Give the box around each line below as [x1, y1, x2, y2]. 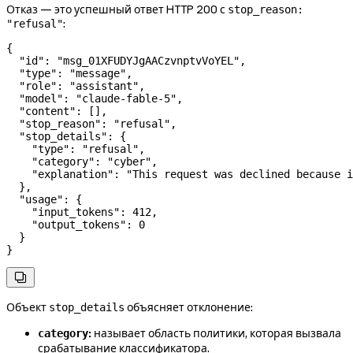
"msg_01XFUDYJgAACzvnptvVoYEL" [57, 54, 240, 67]
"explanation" [6, 167, 113, 180]
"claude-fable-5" [76, 91, 176, 105]
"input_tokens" [6, 205, 120, 218]
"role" [6, 79, 57, 92]
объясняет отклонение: [124, 299, 253, 314]
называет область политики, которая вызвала [91, 325, 341, 340]
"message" [69, 66, 126, 80]
